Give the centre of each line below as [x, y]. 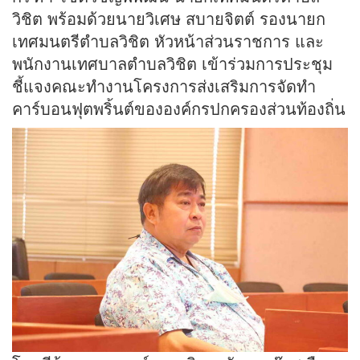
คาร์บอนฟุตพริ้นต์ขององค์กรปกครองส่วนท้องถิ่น [179, 108]
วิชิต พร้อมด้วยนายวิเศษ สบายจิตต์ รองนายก [169, 18]
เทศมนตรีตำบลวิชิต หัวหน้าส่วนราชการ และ [168, 41]
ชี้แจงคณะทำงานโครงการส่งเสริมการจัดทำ [164, 86]
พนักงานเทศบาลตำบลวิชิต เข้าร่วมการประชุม [172, 63]
